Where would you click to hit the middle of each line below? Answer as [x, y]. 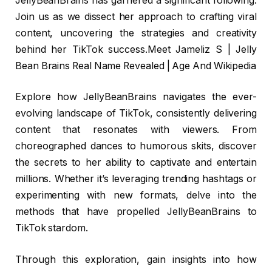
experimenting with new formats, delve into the [136, 195]
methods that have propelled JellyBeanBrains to [136, 212]
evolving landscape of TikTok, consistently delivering [136, 114]
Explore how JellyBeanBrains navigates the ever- [136, 97]
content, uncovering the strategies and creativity [136, 33]
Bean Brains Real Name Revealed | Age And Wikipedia [136, 66]
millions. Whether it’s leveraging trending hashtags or [136, 179]
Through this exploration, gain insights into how [136, 259]
